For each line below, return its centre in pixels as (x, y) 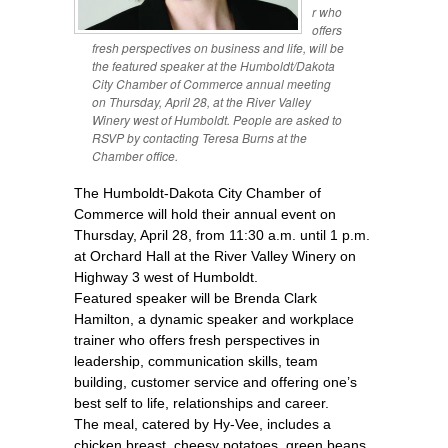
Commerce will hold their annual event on (205, 213)
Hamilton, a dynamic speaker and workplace (214, 318)
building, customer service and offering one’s (215, 381)
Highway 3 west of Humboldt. (166, 276)
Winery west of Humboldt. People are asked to (217, 119)
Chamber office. (135, 155)
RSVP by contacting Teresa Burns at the (199, 137)
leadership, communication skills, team (196, 360)
